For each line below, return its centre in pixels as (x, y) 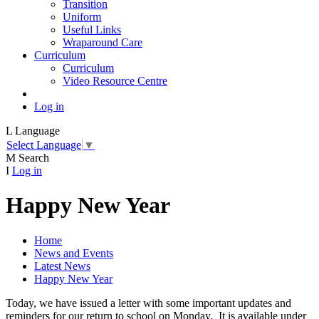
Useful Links (92, 30)
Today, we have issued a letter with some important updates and (148, 303)
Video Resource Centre (115, 81)
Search (34, 157)
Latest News (62, 266)
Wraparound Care (103, 43)
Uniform (82, 17)
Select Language (44, 145)
